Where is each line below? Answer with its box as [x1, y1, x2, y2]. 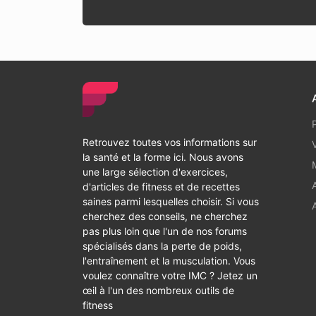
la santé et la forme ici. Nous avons [83, 151, 243, 163]
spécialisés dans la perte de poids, [83, 240, 242, 252]
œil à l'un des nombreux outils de [83, 284, 234, 296]
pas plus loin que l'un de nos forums [83, 225, 247, 237]
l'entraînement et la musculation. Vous [83, 255, 255, 267]
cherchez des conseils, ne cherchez [83, 210, 248, 222]
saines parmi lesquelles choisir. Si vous [83, 195, 259, 207]
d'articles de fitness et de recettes [83, 181, 240, 193]
